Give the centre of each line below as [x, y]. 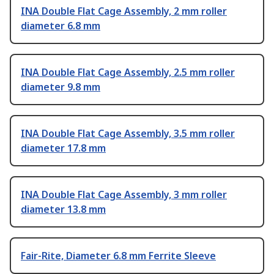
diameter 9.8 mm [61, 87]
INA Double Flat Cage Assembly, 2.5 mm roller [128, 72]
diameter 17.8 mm [63, 148]
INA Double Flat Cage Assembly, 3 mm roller [124, 195]
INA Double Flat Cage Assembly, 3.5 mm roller [128, 134]
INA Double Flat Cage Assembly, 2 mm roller [124, 11]
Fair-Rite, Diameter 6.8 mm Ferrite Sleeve [118, 256]
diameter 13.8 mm [63, 209]
